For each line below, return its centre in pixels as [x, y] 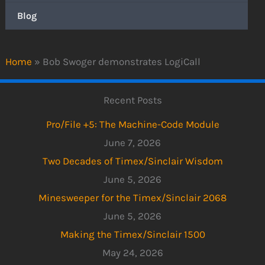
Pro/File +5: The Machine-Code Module [132, 124]
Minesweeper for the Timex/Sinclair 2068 [132, 197]
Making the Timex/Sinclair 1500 [132, 234]
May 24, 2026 [132, 252]
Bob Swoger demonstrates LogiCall [122, 62]
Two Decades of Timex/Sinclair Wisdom [132, 161]
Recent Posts [132, 100]
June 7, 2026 [132, 142]
